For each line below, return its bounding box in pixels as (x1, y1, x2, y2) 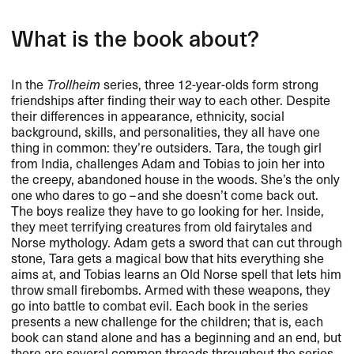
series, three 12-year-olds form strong (100, 73, 319, 93)
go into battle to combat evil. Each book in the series (11, 295, 309, 314)
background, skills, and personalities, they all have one (11, 121, 321, 141)
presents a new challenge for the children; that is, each (11, 311, 324, 330)
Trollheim (47, 73, 101, 93)
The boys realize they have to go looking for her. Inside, (11, 200, 325, 220)
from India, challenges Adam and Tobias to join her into (11, 153, 326, 172)
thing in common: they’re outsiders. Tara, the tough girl (11, 137, 322, 156)
